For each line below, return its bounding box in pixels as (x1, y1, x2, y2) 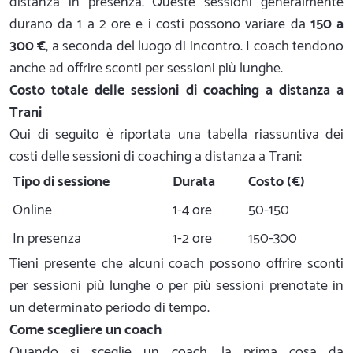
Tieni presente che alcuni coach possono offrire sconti (9, 252, 344, 277)
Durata (173, 170, 215, 195)
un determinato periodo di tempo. (9, 296, 210, 321)
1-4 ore (173, 199, 212, 223)
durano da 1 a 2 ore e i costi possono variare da (9, 13, 310, 37)
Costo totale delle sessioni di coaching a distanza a (9, 79, 344, 103)
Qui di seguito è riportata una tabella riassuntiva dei (9, 123, 344, 147)
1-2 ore (173, 227, 212, 251)
